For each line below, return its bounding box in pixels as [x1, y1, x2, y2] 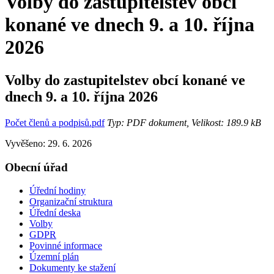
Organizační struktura [29, 196, 113, 207]
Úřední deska [29, 207, 81, 218]
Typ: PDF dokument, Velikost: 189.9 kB [105, 117, 261, 128]
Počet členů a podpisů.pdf [5, 117, 105, 128]
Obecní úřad [5, 160, 68, 174]
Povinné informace [29, 240, 102, 251]
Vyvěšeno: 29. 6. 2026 [5, 138, 92, 149]
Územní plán [29, 251, 79, 262]
